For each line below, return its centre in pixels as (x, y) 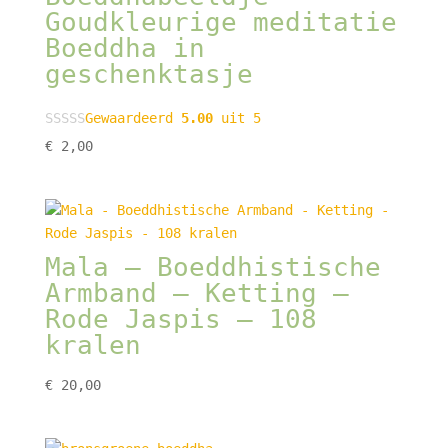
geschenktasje (148, 74)
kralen (92, 344)
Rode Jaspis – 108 (180, 318)
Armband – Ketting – (196, 292)
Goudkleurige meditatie (220, 22)
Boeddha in (124, 48)
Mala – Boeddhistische (212, 266)
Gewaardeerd (132, 118)
